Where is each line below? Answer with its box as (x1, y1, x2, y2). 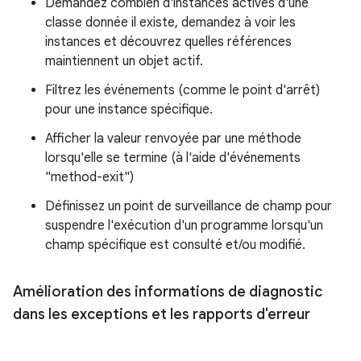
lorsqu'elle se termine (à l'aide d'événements (45, 150, 301, 166)
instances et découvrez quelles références (45, 34, 292, 50)
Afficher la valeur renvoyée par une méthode (45, 131, 301, 147)
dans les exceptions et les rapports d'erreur (13, 305, 310, 323)
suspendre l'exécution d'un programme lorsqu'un (45, 218, 323, 234)
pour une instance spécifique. (45, 102, 213, 118)
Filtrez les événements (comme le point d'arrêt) (45, 82, 320, 98)
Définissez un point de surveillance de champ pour (45, 198, 332, 214)
